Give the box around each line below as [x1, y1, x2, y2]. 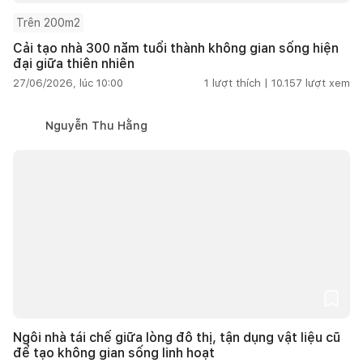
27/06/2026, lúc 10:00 [13, 76, 123, 89]
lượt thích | [212, 76, 268, 89]
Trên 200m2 [16, 15, 80, 29]
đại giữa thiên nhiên [13, 55, 135, 71]
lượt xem [305, 76, 350, 89]
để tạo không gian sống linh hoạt [13, 344, 215, 361]
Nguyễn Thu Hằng [45, 118, 147, 132]
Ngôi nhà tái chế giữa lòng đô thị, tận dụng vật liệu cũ [13, 329, 340, 345]
